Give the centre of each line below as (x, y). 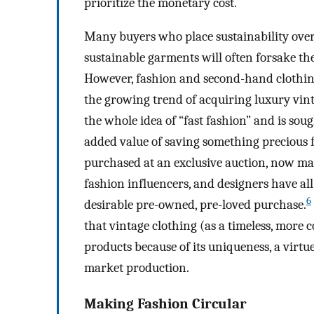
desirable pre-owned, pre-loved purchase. (195, 205)
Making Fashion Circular (165, 304)
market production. (137, 268)
